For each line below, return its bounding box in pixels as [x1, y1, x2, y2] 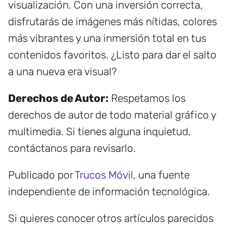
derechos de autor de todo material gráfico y [8, 108, 216, 122]
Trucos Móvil [75, 168, 133, 182]
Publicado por [8, 168, 75, 182]
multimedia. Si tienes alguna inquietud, [8, 125, 191, 138]
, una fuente [133, 168, 190, 182]
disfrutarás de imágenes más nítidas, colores [8, 15, 217, 28]
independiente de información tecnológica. [8, 185, 210, 198]
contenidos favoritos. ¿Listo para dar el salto [8, 48, 216, 62]
